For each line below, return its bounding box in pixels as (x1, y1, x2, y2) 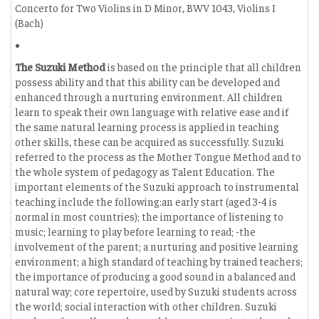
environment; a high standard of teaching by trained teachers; (15, 254, 303, 268)
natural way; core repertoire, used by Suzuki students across (15, 284, 297, 298)
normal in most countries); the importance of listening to (15, 209, 283, 223)
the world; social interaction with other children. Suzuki (15, 299, 277, 313)
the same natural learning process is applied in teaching (15, 120, 279, 133)
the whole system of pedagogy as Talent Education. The (15, 164, 275, 178)
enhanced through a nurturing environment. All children (15, 90, 283, 103)
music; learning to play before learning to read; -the (15, 224, 256, 238)
